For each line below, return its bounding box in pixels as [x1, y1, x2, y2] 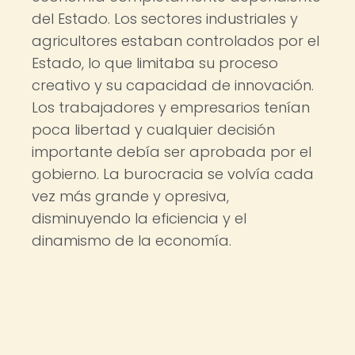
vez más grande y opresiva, [32, 186, 229, 206]
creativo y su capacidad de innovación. [32, 75, 314, 95]
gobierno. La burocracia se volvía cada [32, 164, 314, 184]
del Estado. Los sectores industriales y [32, 9, 298, 29]
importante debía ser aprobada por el [32, 142, 311, 162]
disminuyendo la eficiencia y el [32, 208, 246, 228]
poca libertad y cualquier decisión [32, 120, 275, 139]
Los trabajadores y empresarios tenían [32, 97, 310, 117]
